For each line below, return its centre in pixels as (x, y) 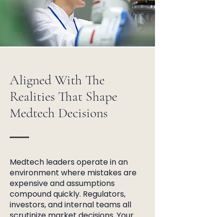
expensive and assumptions (62, 183)
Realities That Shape (63, 96)
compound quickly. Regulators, (68, 194)
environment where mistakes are (73, 173)
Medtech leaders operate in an (69, 162)
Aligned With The (57, 80)
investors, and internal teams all (70, 205)
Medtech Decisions (59, 113)
